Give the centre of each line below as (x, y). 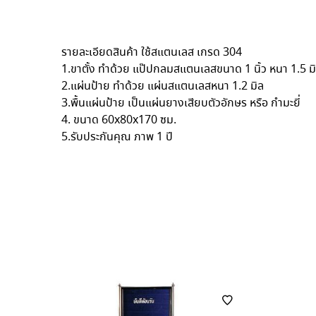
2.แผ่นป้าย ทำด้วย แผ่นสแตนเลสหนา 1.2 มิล (163, 87)
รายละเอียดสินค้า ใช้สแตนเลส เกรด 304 (152, 53)
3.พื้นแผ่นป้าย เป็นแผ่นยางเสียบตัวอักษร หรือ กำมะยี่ (181, 104)
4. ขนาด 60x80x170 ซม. (119, 121)
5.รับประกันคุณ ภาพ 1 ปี (117, 138)
